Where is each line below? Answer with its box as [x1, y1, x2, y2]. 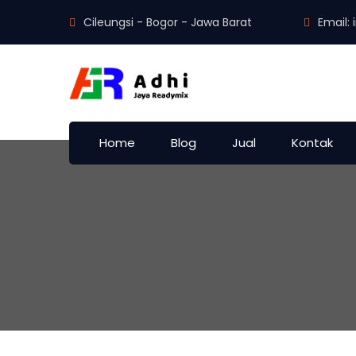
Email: [318, 14, 353, 30]
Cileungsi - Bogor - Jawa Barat [83, 14, 252, 30]
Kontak [291, 133, 333, 151]
